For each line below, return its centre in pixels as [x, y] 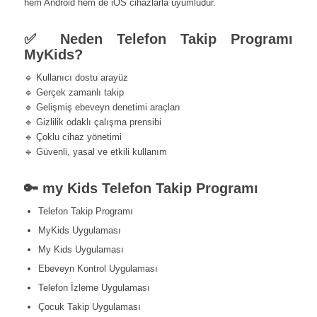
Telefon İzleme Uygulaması [94, 288]
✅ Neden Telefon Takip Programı [158, 39]
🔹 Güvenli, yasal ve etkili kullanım [95, 152]
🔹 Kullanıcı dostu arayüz [76, 78]
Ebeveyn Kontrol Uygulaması [98, 269]
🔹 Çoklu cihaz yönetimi [73, 137]
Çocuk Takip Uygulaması [89, 307]
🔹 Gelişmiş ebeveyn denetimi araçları [102, 108]
